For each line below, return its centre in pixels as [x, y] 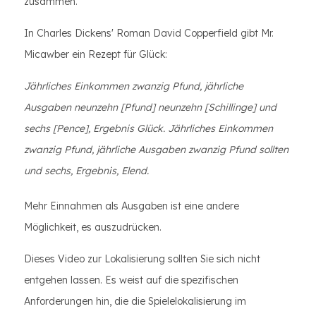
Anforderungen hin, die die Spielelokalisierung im [135, 301]
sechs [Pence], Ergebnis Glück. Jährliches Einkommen [148, 128]
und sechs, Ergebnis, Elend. [86, 171]
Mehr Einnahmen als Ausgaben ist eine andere [132, 206]
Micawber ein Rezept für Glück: [96, 54]
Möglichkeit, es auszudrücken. [93, 227]
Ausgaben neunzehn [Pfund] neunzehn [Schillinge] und [150, 107]
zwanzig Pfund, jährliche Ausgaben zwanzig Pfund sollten [156, 150]
